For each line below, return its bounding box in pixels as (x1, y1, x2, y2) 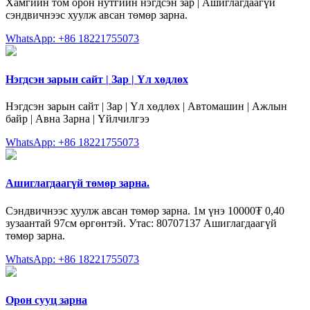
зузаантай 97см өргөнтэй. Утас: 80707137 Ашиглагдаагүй (6, 217, 277, 229)
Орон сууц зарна (6, 294, 87, 307)
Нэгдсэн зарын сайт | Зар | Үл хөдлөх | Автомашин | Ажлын (6, 100, 287, 113)
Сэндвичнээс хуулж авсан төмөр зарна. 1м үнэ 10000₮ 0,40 (6, 204, 284, 217)
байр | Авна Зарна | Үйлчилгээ (6, 113, 149, 125)
